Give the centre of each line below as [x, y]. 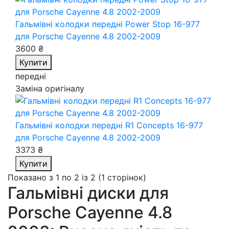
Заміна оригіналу [50, 88]
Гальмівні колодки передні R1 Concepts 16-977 [109, 125]
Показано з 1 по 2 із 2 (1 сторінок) [77, 177]
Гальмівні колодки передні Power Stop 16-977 [108, 24]
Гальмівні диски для [88, 193]
